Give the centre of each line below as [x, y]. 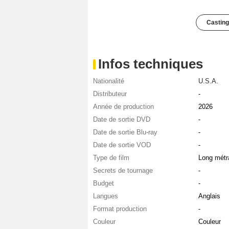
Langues [106, 196]
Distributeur [110, 94]
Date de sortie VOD [122, 145]
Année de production [123, 107]
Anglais [209, 196]
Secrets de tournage [123, 171]
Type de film [111, 158]
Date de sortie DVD [122, 120]
